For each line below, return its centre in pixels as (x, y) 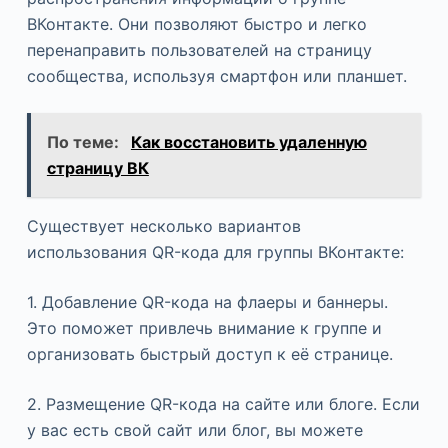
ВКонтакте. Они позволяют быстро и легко (196, 23)
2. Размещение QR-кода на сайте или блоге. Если (223, 403)
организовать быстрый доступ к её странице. (209, 353)
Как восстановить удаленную (248, 141)
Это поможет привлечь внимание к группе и (204, 327)
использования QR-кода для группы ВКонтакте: (215, 251)
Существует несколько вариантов (163, 225)
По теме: (84, 141)
